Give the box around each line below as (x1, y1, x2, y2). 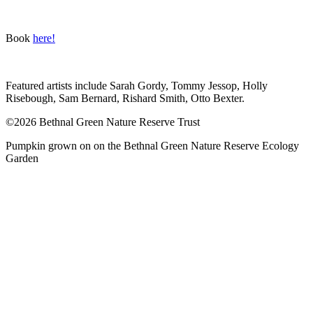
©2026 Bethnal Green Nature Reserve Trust (6, 115, 200, 128)
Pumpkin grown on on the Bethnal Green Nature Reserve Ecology (6, 139, 299, 152)
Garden (6, 152, 38, 164)
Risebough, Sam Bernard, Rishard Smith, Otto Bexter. (6, 92, 245, 104)
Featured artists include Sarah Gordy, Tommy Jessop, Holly (6, 79, 268, 92)
